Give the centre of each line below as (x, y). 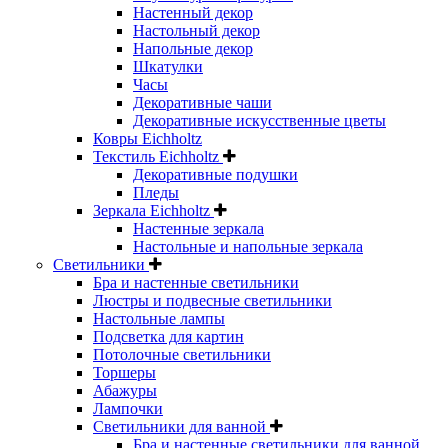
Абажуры (125, 390)
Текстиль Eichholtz (158, 156)
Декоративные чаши (202, 102)
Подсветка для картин (168, 336)
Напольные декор (193, 48)
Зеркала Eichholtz (153, 210)
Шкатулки (168, 66)
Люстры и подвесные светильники (212, 300)
